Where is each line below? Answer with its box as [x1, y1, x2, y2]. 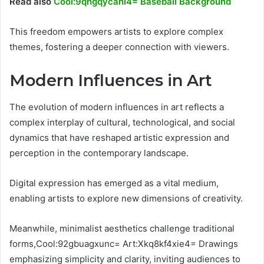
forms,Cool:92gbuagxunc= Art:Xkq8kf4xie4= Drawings [9, 237, 238, 249]
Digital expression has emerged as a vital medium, [9, 177, 219, 189]
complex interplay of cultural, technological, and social [9, 116, 235, 128]
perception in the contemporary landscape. [9, 147, 189, 159]
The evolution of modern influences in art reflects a [9, 101, 224, 113]
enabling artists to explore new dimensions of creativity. [9, 192, 243, 204]
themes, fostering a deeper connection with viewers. [9, 41, 229, 53]
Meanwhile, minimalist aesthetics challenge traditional [9, 222, 235, 234]
